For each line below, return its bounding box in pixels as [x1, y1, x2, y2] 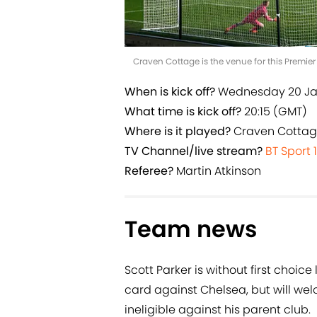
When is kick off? [125, 83, 218, 100]
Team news [125, 212, 257, 245]
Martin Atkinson [176, 162, 261, 179]
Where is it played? [125, 122, 234, 139]
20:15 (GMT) [244, 103, 307, 120]
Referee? [125, 162, 176, 179]
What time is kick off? [125, 103, 244, 120]
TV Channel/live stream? [125, 142, 265, 159]
